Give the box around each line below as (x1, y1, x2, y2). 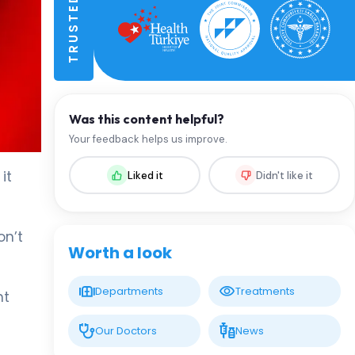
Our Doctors (95, 323, 157, 339)
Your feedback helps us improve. (69, 132, 227, 146)
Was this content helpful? (69, 111, 224, 127)
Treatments (235, 284, 295, 299)
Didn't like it (256, 168, 313, 182)
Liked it (127, 168, 163, 182)
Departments (95, 284, 163, 299)
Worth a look (68, 242, 172, 264)
